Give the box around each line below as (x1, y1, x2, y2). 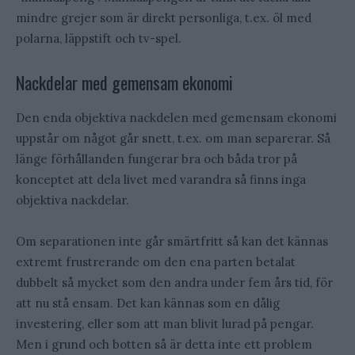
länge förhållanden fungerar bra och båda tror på (16, 151, 297, 167)
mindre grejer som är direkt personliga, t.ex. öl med (16, 10, 311, 26)
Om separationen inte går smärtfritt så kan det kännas (16, 234, 328, 250)
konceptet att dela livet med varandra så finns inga (16, 172, 306, 188)
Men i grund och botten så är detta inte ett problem (16, 337, 312, 353)
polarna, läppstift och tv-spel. (16, 31, 181, 47)
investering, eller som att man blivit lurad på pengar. (16, 316, 314, 332)
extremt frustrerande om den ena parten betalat (16, 254, 296, 270)
